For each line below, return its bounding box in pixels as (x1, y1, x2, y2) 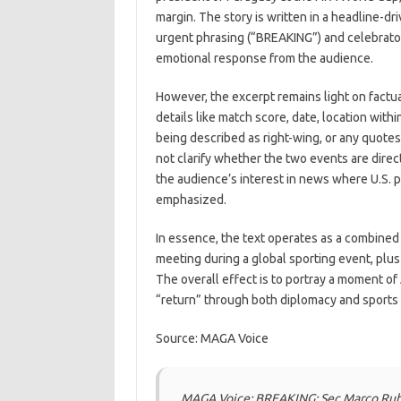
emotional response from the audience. (155, 51, 373, 65)
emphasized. (155, 192, 226, 207)
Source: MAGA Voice (155, 331, 269, 346)
